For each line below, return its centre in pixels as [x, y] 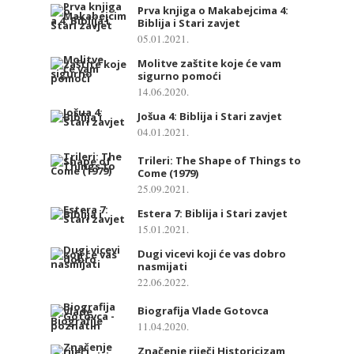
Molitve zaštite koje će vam [209, 63]
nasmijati [162, 266]
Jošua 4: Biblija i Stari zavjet [210, 116]
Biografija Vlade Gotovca [203, 310]
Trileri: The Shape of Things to [219, 160]
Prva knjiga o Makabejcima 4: [213, 10]
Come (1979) [168, 173]
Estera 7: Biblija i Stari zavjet [213, 213]
